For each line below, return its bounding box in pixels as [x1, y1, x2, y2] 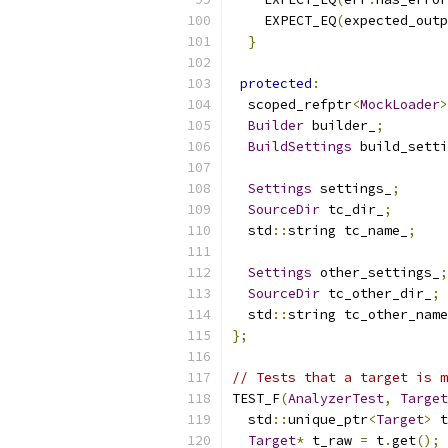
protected [240, 75, 312, 92]
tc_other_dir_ [320, 285, 432, 302]
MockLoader [360, 96, 440, 113]
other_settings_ [312, 264, 440, 281]
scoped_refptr [232, 96, 352, 113]
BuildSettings [248, 138, 352, 155]
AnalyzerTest [288, 390, 384, 407]
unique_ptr [288, 411, 368, 428]
